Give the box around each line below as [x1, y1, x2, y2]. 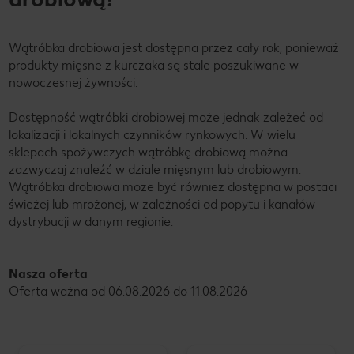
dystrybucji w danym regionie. [9, 213, 173, 229]
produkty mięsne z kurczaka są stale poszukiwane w [9, 57, 299, 73]
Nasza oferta [9, 265, 91, 281]
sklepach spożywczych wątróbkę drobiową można [9, 144, 288, 160]
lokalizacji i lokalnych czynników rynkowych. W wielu [9, 126, 296, 142]
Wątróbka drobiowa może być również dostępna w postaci [9, 179, 337, 194]
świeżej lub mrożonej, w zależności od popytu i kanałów [9, 196, 315, 212]
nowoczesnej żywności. [9, 74, 137, 90]
